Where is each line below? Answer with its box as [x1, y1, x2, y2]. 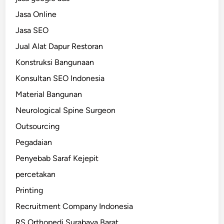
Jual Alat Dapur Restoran [15, 41, 103, 51]
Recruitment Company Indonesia [15, 201, 133, 211]
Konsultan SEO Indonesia [15, 73, 105, 83]
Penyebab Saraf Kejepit [15, 153, 99, 163]
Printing [15, 185, 43, 195]
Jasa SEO [15, 25, 49, 35]
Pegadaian [15, 137, 52, 147]
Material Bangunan [15, 89, 82, 99]
